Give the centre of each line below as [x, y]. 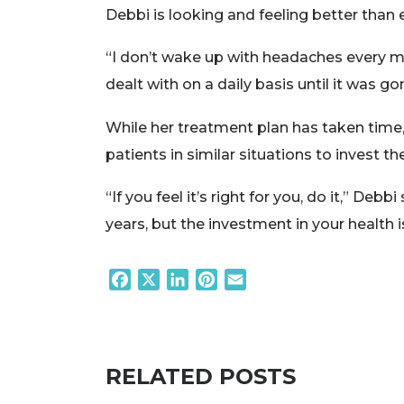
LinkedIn [220, 280]
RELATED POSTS [201, 377]
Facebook [168, 280]
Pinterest [251, 280]
